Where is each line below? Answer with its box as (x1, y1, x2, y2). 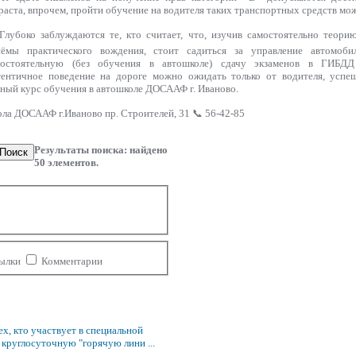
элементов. (45, 157, 99, 169)
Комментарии (41, 254, 103, 267)
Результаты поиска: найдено (34, 144, 168, 157)
